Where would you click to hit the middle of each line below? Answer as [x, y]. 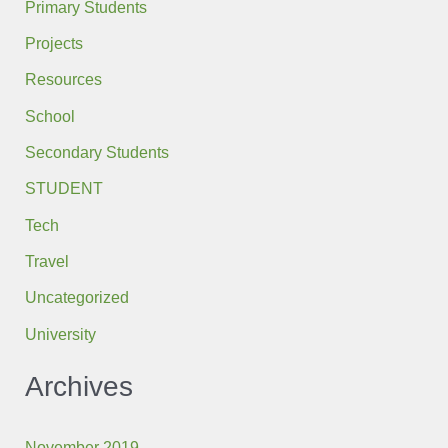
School [50, 115]
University [61, 333]
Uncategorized [77, 297]
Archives [79, 387]
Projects [54, 43]
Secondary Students [97, 152]
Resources [64, 79]
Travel [47, 260]
